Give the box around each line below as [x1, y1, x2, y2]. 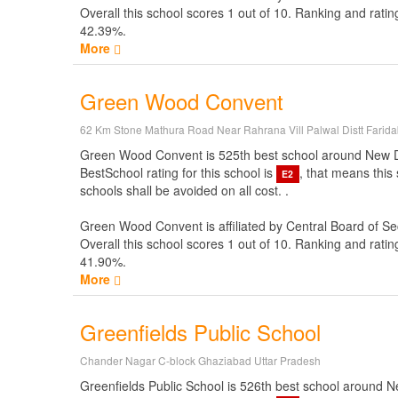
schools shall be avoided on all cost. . [80, 181, 289, 199]
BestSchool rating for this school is [80, 163, 276, 181]
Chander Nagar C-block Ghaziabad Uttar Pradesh [80, 353, 321, 368]
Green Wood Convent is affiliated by [80, 217, 286, 235]
